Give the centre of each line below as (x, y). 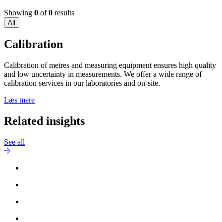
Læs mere (19, 100)
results (63, 13)
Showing (19, 13)
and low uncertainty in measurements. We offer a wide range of (103, 74)
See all (14, 142)
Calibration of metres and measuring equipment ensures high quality (110, 65)
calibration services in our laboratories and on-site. (82, 83)
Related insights (44, 121)
